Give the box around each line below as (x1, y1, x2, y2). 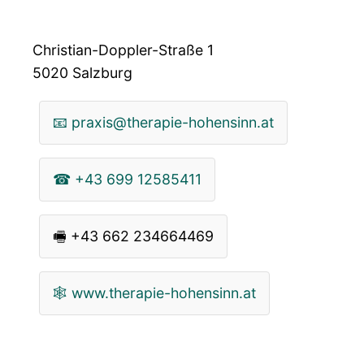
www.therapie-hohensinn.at (71, 284, 256, 301)
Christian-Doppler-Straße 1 (32, 41, 214, 58)
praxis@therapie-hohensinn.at (71, 113, 274, 131)
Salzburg (68, 63, 132, 81)
